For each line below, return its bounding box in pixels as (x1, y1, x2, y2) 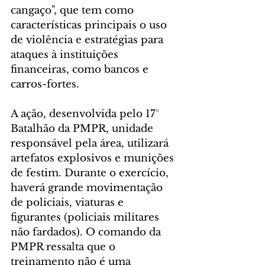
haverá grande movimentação (11, 181, 166, 194)
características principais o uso (11, 18, 170, 31)
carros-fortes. (11, 77, 79, 91)
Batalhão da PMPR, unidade (11, 122, 156, 135)
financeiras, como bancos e (11, 63, 151, 76)
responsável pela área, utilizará (11, 137, 172, 150)
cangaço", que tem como (11, 4, 137, 17)
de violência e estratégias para (11, 33, 166, 46)
